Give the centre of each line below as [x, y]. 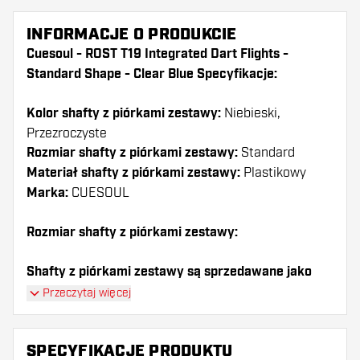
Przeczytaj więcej [87, 293]
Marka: [47, 193]
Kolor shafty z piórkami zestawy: [124, 114]
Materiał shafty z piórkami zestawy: [133, 173]
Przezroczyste [67, 133]
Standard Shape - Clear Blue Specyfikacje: [152, 74]
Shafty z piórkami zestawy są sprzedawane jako [169, 272]
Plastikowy [273, 173]
